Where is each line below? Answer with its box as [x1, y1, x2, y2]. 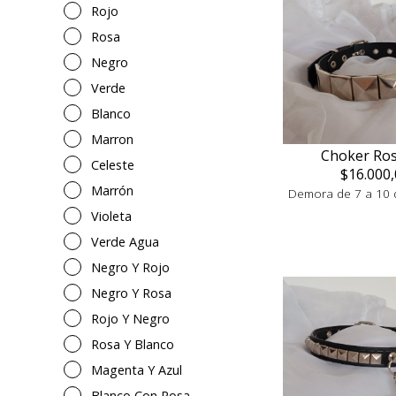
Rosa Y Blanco [91, 336, 174, 353]
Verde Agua [91, 233, 159, 250]
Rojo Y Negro [91, 310, 170, 327]
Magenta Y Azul [91, 362, 182, 378]
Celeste [91, 156, 134, 173]
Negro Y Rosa [91, 285, 171, 301]
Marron [91, 131, 133, 148]
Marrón [91, 182, 133, 199]
